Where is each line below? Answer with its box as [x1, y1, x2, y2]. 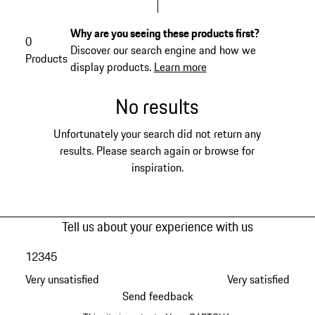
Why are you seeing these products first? [70, 25, 259, 42]
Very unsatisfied [25, 270, 99, 288]
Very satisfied [227, 270, 290, 288]
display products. [70, 58, 154, 76]
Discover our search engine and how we [70, 41, 256, 59]
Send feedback [122, 287, 193, 304]
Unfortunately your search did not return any [53, 125, 262, 143]
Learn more [153, 58, 207, 76]
